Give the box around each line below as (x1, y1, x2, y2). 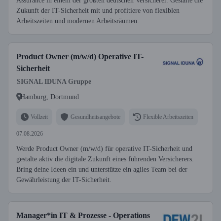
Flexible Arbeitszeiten (143, 113, 193, 120)
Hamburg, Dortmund (20, 93, 79, 101)
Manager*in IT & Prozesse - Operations (16, 211, 150, 220)
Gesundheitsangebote (71, 113, 120, 120)
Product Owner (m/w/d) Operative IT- (16, 52, 144, 61)
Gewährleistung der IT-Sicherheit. (16, 176, 111, 184)
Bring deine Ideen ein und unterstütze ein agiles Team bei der (16, 166, 187, 173)
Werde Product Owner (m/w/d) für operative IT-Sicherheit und (16, 145, 192, 152)
